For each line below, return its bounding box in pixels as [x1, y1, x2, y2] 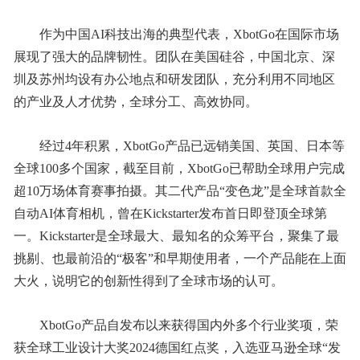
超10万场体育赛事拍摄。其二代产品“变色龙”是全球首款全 [13, 183, 346, 198]
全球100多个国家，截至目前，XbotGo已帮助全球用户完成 [13, 161, 345, 175]
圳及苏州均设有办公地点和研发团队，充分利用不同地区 [13, 72, 335, 86]
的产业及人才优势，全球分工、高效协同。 [13, 94, 258, 108]
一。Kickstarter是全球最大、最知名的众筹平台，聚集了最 [13, 228, 339, 243]
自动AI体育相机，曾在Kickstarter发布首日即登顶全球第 [13, 206, 327, 220]
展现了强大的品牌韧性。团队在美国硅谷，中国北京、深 [13, 49, 335, 63]
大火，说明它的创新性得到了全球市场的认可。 [13, 273, 284, 288]
